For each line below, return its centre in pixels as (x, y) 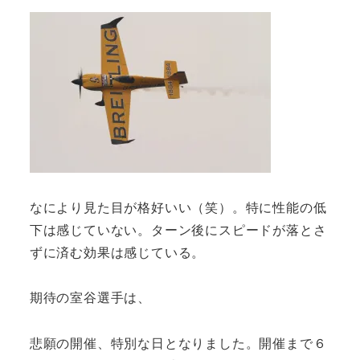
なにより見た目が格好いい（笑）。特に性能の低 (178, 207)
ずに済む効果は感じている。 (117, 252)
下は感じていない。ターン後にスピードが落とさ (178, 229)
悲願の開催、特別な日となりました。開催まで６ (178, 343)
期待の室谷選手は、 (90, 297)
